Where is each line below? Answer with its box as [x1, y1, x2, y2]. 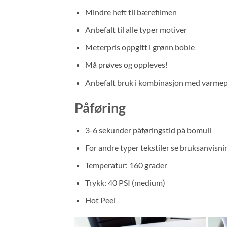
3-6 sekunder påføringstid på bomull [85, 125, 211, 135]
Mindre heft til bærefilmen [85, 7, 177, 17]
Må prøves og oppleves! [85, 59, 168, 69]
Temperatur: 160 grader [85, 160, 167, 170]
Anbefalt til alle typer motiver [85, 24, 187, 34]
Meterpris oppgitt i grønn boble [85, 42, 195, 52]
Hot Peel [85, 195, 116, 205]
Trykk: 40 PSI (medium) [85, 177, 165, 187]
